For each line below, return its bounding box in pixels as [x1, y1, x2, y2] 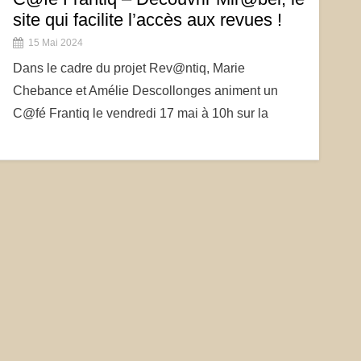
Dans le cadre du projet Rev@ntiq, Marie [12, 61, 245, 75]
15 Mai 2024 [27, 37, 83, 48]
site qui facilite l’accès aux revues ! [12, 10, 282, 30]
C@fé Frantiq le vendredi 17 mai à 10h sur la [12, 106, 268, 120]
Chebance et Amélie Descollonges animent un [12, 84, 278, 98]
